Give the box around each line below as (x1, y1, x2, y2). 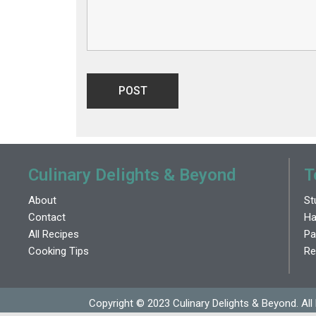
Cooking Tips (28, 244, 89, 257)
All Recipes (28, 227, 79, 241)
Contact (28, 210, 66, 224)
